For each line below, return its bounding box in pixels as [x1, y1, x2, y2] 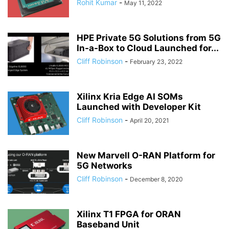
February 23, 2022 [130, 58, 182, 65]
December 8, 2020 [130, 175, 183, 183]
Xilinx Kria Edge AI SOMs [77, 91, 183, 102]
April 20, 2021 [130, 117, 169, 124]
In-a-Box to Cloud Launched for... [77, 43, 219, 53]
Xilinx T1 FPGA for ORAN [77, 209, 181, 219]
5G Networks [77, 161, 132, 171]
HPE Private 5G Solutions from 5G [77, 33, 221, 43]
